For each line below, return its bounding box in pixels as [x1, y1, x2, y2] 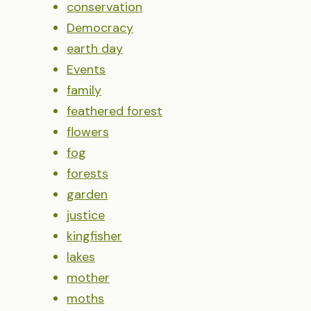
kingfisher [67, 227, 123, 244]
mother [67, 269, 110, 286]
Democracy [67, 19, 134, 36]
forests [67, 165, 109, 182]
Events [67, 60, 106, 78]
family [67, 81, 102, 99]
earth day [67, 40, 124, 57]
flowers [67, 123, 110, 140]
